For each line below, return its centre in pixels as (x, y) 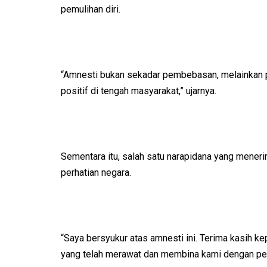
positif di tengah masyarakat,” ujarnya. (139, 91)
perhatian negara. (96, 173)
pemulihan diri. (91, 10)
